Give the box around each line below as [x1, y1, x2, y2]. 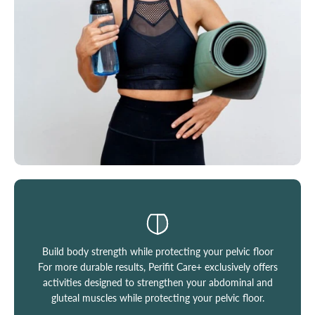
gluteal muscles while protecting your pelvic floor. [51, 291, 264, 304]
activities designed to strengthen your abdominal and [42, 276, 273, 288]
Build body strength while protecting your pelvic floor [41, 245, 274, 257]
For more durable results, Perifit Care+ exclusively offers [37, 260, 278, 273]
